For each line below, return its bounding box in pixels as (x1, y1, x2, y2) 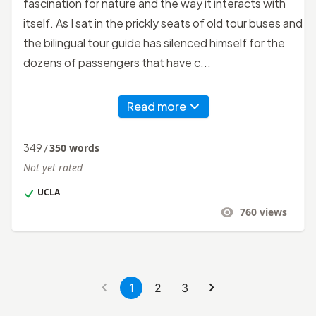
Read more (127, 98, 186, 114)
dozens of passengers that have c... (23, 54, 211, 70)
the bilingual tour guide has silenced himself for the (23, 35, 285, 50)
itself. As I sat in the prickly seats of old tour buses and (23, 15, 303, 30)
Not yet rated (23, 160, 83, 174)
